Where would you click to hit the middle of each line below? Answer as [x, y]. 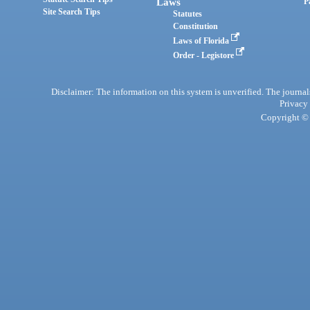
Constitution [196, 27]
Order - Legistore [205, 56]
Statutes [188, 14]
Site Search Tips [72, 12]
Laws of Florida [202, 41]
